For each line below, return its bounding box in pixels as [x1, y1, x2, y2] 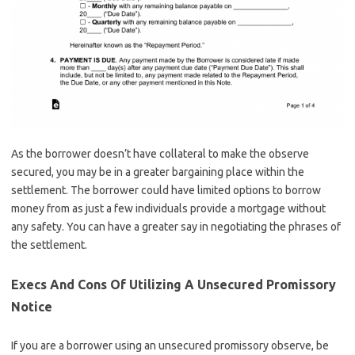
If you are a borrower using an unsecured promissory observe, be [11, 338, 329, 352]
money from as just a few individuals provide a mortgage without [11, 201, 326, 215]
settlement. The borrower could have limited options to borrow [11, 183, 321, 197]
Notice [11, 299, 52, 314]
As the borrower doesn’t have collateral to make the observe [11, 147, 309, 160]
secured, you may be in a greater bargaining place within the [11, 165, 304, 178]
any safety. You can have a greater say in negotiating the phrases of [11, 219, 341, 233]
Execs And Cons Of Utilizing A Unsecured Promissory [11, 277, 336, 292]
